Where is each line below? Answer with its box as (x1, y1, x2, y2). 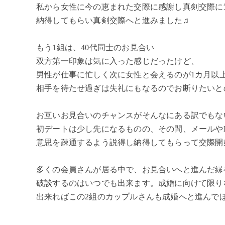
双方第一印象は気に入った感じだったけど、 (36, 57, 199, 65)
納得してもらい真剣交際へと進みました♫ (36, 16, 189, 25)
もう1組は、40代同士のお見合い (36, 43, 155, 52)
